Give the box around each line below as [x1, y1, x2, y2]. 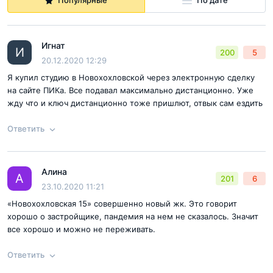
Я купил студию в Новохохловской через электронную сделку [7, 72, 255, 82]
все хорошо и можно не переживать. [7, 224, 155, 234]
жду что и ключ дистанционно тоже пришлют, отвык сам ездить [7, 97, 263, 108]
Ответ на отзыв [52, 169, 113, 179]
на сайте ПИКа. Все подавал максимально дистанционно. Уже [7, 85, 253, 95]
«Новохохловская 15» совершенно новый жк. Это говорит [7, 198, 237, 208]
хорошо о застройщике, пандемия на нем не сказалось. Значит [7, 211, 258, 221]
